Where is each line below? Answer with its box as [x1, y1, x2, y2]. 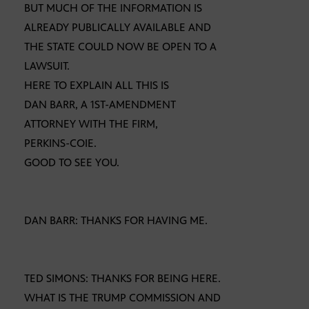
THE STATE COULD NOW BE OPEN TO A [24, 40, 217, 54]
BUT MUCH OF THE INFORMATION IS [24, 1, 202, 15]
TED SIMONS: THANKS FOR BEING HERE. [24, 272, 221, 286]
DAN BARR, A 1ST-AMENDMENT [24, 98, 176, 112]
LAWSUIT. [24, 59, 70, 73]
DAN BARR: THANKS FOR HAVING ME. [24, 214, 208, 228]
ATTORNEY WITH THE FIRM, [24, 117, 158, 131]
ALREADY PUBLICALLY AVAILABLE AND [24, 21, 211, 34]
